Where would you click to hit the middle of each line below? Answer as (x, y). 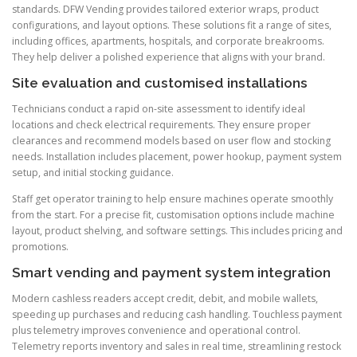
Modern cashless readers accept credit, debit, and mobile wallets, (165, 299)
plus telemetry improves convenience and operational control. (156, 331)
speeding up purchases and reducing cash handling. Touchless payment (177, 315)
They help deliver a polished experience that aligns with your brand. (169, 57)
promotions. (40, 246)
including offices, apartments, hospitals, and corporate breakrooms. (168, 41)
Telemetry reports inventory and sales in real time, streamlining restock (177, 347)
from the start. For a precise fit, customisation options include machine (173, 214)
